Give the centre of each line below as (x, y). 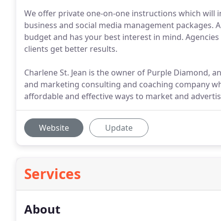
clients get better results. (71, 49)
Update (119, 128)
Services (53, 174)
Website (54, 128)
